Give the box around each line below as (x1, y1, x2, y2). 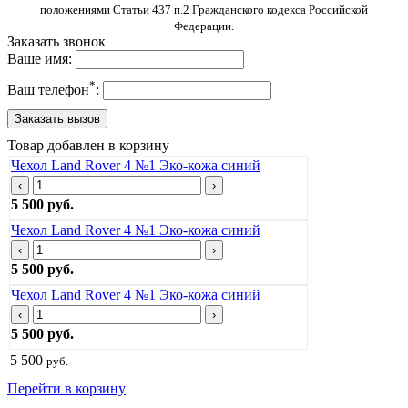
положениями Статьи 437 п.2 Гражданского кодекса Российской (40, 2, 368, 16)
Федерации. (174, 18, 234, 33)
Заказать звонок (7, 33, 106, 49)
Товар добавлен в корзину (7, 138, 169, 154)
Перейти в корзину (7, 381, 126, 397)
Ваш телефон (7, 82, 89, 98)
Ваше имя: (7, 50, 72, 66)
